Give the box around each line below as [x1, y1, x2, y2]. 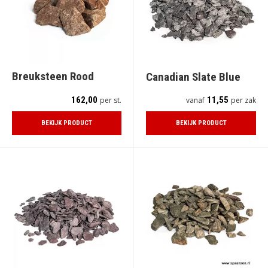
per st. [100, 95, 121, 105]
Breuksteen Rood [12, 69, 94, 84]
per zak [231, 95, 256, 105]
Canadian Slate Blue [146, 70, 240, 84]
